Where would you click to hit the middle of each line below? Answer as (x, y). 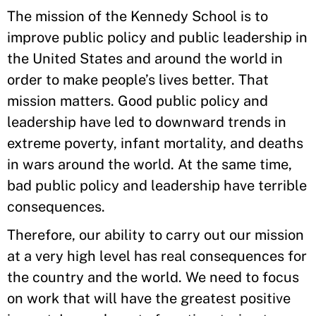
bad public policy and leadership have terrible (157, 186)
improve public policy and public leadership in (157, 37)
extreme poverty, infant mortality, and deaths (155, 143)
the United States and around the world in (145, 59)
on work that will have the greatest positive (149, 298)
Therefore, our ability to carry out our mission (156, 235)
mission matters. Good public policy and (138, 101)
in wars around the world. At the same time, (150, 164)
